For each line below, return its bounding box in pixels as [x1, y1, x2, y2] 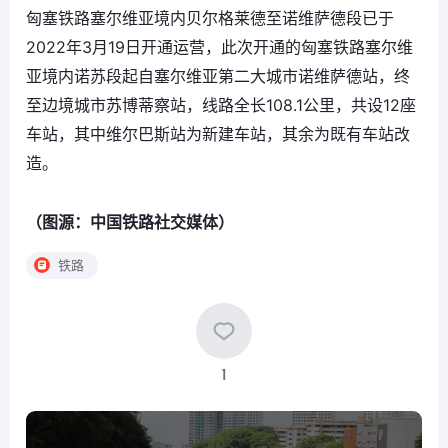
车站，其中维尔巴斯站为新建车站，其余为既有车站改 [26, 123, 410, 144]
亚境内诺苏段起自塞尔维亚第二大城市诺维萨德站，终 [26, 65, 410, 86]
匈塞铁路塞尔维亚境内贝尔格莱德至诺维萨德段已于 [26, 7, 394, 28]
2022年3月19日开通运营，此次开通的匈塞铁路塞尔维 [26, 36, 413, 57]
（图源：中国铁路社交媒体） [26, 211, 234, 232]
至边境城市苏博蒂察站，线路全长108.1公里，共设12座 [26, 94, 416, 115]
